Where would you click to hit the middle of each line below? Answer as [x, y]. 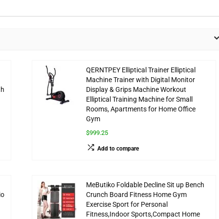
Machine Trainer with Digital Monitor [140, 80]
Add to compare [118, 149]
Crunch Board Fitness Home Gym [136, 195]
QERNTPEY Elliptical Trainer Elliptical [141, 70]
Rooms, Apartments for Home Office [141, 109]
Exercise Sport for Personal [127, 205]
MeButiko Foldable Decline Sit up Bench [145, 185]
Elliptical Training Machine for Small [139, 100]
